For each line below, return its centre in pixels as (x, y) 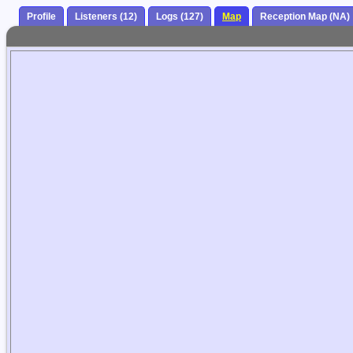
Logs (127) (180, 17)
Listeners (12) (106, 17)
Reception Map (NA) (305, 17)
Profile (41, 17)
